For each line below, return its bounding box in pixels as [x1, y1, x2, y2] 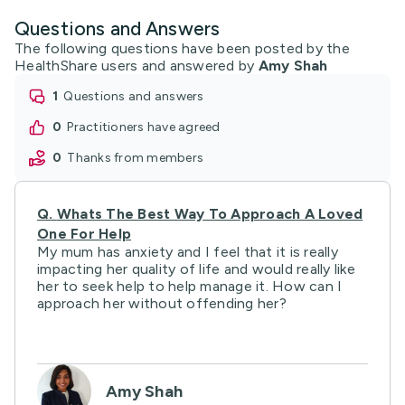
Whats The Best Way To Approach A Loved [56, 204, 363, 222]
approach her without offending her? [37, 294, 287, 312]
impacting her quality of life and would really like [37, 259, 355, 278]
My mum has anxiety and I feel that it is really [37, 242, 338, 260]
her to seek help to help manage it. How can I [37, 277, 343, 295]
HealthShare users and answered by [14, 56, 255, 74]
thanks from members [75, 149, 203, 165]
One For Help [37, 224, 131, 242]
